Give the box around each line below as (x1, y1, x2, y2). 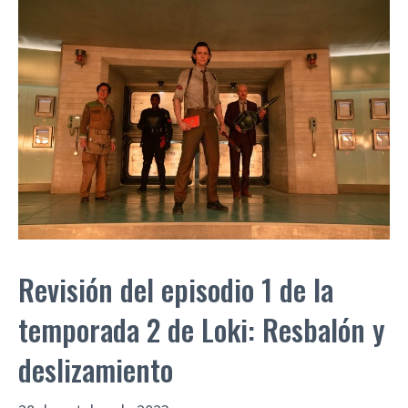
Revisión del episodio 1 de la (18, 267, 333, 311)
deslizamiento (18, 347, 173, 391)
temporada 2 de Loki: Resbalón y (18, 307, 385, 351)
